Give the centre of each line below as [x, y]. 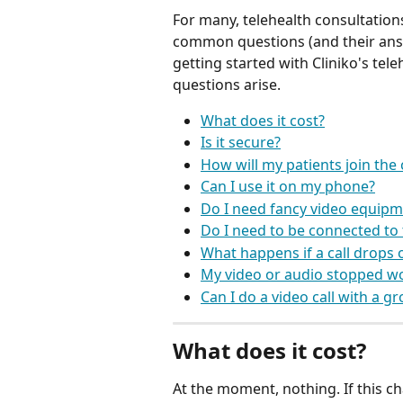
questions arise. [227, 85]
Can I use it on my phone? [288, 187]
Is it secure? [241, 143]
